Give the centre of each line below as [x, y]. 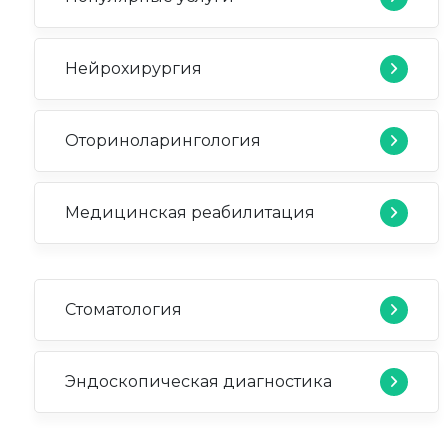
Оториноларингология [163, 141]
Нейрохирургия [133, 69]
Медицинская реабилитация [190, 213]
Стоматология [123, 310]
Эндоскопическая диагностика [198, 382]
